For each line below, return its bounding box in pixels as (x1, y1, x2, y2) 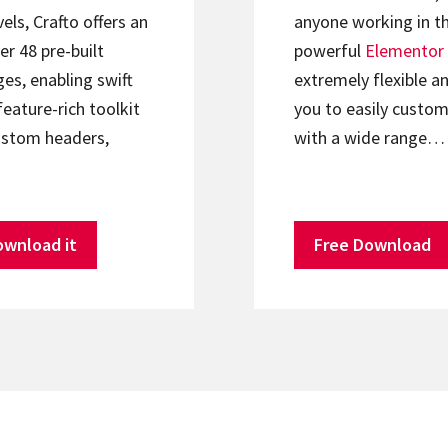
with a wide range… (294, 126, 445, 150)
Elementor (365, 39, 444, 63)
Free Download (314, 233, 431, 257)
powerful (294, 39, 365, 63)
